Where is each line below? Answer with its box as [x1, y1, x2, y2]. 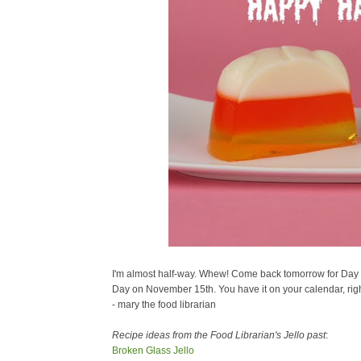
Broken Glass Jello [112, 345, 194, 356]
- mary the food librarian [112, 299, 216, 310]
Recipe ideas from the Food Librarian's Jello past [112, 330, 326, 341]
